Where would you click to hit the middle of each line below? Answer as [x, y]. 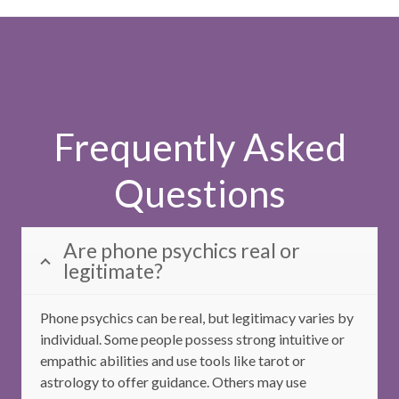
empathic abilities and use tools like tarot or [173, 361]
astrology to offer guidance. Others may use [173, 382]
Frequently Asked [199, 147]
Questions [199, 194]
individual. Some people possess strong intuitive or [192, 339]
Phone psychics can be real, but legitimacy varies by [197, 318]
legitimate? [113, 271]
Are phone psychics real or [182, 251]
